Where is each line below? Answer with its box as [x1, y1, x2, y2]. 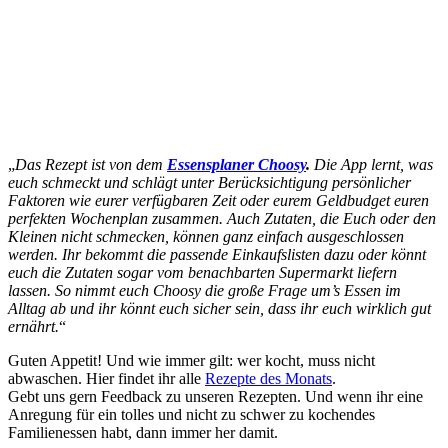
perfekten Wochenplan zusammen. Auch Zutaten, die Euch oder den [8, 209, 436, 227]
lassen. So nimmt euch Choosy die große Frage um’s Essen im [8, 281, 401, 299]
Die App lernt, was [314, 155, 433, 173]
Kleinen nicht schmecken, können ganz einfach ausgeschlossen [8, 227, 404, 245]
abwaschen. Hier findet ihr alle [8, 369, 205, 387]
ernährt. [8, 317, 59, 335]
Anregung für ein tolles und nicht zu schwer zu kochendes [8, 405, 375, 423]
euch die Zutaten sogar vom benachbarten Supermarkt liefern [8, 263, 397, 281]
